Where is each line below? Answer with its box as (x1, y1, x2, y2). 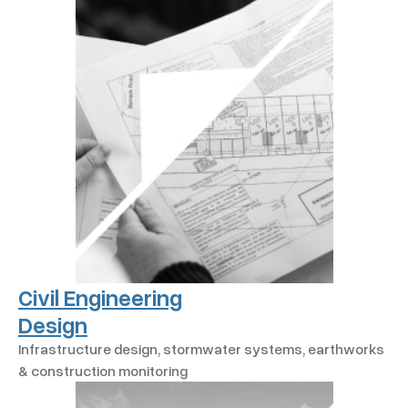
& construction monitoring (18, 361, 190, 380)
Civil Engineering (18, 282, 182, 311)
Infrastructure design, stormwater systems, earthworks (18, 339, 384, 358)
